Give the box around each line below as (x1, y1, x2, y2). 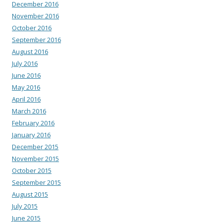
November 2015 (12, 154, 59, 164)
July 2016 (12, 59, 38, 68)
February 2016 (12, 118, 55, 128)
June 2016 (12, 71, 41, 80)
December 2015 (12, 142, 58, 152)
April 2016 (12, 95, 41, 104)
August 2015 (12, 190, 48, 199)
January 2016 (12, 130, 51, 140)
